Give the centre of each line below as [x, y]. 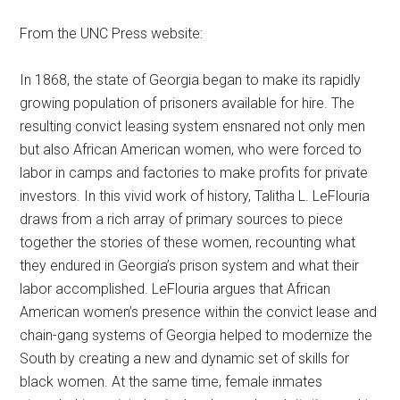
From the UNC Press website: [112, 34]
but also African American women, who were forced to [191, 150]
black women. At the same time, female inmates [171, 382]
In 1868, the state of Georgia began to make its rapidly [191, 80]
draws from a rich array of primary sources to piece [182, 220]
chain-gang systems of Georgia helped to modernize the [196, 336]
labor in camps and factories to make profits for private [194, 173]
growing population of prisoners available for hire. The [187, 104]
